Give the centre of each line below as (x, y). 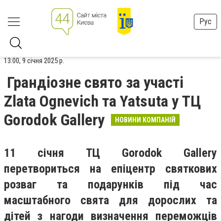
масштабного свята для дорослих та (110, 200)
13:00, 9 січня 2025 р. (34, 61)
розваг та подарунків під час (110, 184)
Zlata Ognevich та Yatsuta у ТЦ (103, 101)
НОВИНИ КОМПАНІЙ (145, 120)
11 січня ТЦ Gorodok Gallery (110, 153)
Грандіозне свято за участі (95, 82)
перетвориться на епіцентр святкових (110, 169)
